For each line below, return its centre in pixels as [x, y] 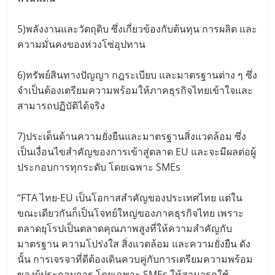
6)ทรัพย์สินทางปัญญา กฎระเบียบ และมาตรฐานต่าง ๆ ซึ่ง [137, 75]
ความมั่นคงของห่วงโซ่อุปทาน [82, 44]
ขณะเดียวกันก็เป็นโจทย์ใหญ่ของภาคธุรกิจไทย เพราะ [131, 213]
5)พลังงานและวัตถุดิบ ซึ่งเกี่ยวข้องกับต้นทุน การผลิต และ [137, 29]
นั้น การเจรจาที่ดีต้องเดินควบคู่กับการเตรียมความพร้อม [135, 259]
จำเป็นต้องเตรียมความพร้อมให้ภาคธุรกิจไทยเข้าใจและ [135, 90]
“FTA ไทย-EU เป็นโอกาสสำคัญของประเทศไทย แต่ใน [130, 197]
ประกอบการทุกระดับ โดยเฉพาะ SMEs [99, 167]
